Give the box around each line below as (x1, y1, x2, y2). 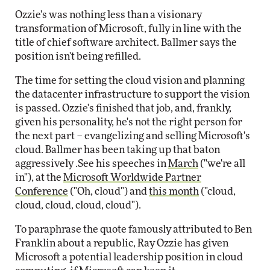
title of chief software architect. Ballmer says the (15, 37, 237, 48)
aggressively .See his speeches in (15, 159, 168, 169)
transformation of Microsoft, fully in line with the (15, 24, 242, 34)
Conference (15, 186, 68, 196)
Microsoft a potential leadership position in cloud (15, 252, 243, 262)
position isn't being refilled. (15, 51, 141, 61)
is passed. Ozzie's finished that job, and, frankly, (15, 103, 231, 113)
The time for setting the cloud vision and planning (15, 75, 245, 86)
